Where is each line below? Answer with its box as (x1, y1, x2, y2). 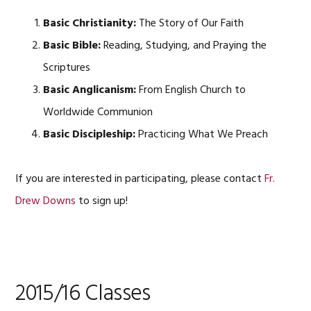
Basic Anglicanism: (43, 81, 137, 99)
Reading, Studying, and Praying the (101, 37, 267, 55)
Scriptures (43, 59, 91, 77)
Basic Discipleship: (43, 126, 136, 144)
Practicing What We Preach (135, 126, 269, 144)
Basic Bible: (43, 37, 101, 55)
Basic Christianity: (43, 15, 137, 33)
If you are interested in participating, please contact (15, 170, 265, 188)
